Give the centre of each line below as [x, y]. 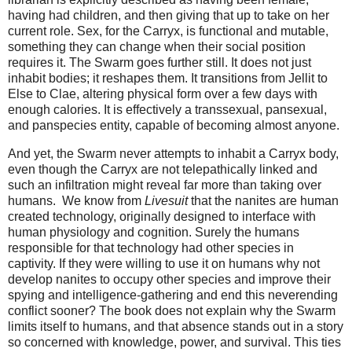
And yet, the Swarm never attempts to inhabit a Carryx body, [173, 154]
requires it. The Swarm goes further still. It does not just [159, 63]
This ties [317, 343]
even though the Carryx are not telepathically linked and [163, 170]
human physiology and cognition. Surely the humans [154, 233]
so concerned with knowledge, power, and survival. [151, 343]
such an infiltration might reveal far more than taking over [165, 185]
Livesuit [166, 201]
